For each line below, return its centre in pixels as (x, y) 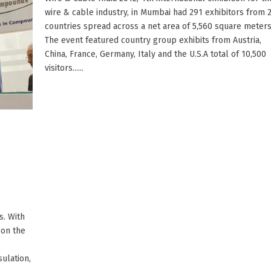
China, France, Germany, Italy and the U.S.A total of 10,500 (155, 54)
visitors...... (64, 68)
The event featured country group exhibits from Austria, (153, 40)
